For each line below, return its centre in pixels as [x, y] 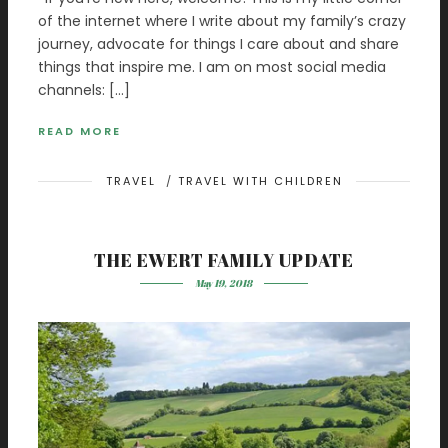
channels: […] [84, 89]
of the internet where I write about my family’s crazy [222, 20]
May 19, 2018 [224, 282]
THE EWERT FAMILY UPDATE [224, 259]
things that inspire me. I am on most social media [212, 66]
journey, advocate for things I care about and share [218, 43]
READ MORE [79, 130]
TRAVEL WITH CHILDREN [260, 180]
